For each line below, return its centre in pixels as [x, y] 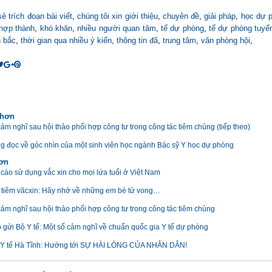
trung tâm [179, 40]
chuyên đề [181, 16]
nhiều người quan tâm [117, 28]
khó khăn [56, 28]
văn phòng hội [226, 40]
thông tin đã [137, 40]
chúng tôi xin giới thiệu [117, 16]
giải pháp [220, 16]
